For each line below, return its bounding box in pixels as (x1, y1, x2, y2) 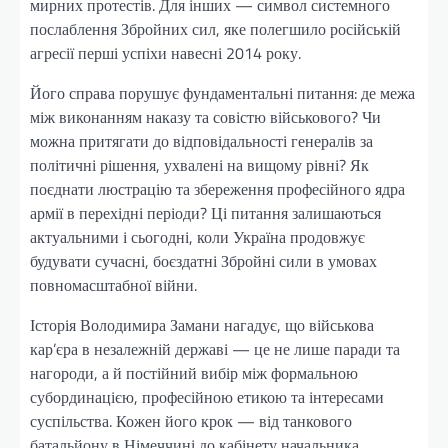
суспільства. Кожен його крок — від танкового (30, 409, 352, 434)
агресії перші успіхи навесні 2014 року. (30, 41, 301, 66)
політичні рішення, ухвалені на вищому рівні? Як (30, 153, 369, 178)
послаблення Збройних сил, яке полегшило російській (30, 17, 401, 42)
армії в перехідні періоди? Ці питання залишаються (30, 201, 381, 226)
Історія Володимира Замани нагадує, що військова (30, 313, 374, 338)
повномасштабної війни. (30, 273, 197, 298)
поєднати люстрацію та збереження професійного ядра (30, 177, 405, 202)
